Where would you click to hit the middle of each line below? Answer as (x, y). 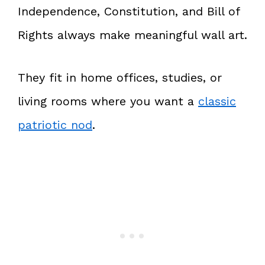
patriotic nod (55, 125)
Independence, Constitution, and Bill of (129, 11)
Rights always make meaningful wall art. (132, 35)
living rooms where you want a (108, 101)
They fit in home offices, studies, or (120, 77)
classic (217, 101)
